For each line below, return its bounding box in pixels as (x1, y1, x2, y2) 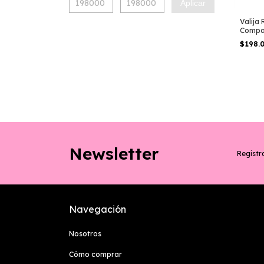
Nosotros (69, 229, 101, 239)
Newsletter (69, 143, 159, 164)
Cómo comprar (69, 250, 122, 259)
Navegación (69, 203, 126, 216)
